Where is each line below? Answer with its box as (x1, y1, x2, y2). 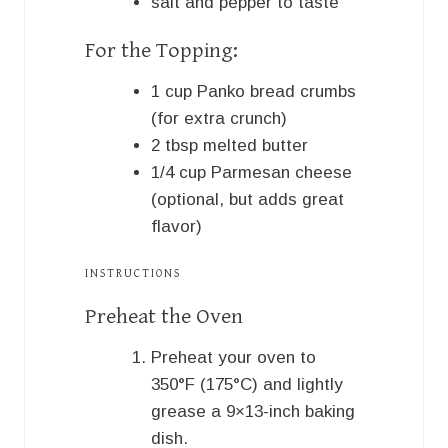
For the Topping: (85, 37, 238, 63)
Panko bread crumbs (197, 81, 356, 101)
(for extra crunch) (151, 108, 287, 128)
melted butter (203, 135, 308, 155)
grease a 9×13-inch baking (151, 402, 355, 422)
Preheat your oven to (151, 348, 316, 368)
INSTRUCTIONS (85, 266, 181, 280)
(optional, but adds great (151, 189, 344, 209)
